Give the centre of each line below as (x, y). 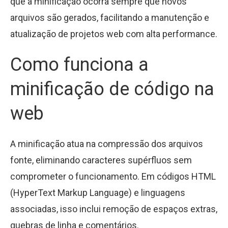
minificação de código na (112, 89)
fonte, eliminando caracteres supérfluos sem (101, 160)
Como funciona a (79, 65)
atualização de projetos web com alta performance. (114, 34)
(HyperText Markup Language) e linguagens (98, 193)
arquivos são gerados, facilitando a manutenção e (110, 18)
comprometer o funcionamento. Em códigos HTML (113, 177)
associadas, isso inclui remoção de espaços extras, (114, 209)
